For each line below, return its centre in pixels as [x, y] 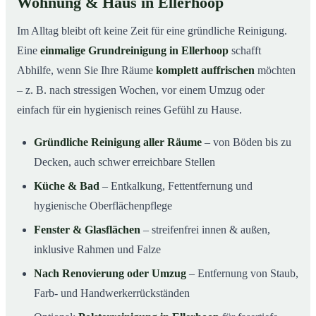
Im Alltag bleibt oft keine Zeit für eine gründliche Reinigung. [152, 30]
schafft [245, 50]
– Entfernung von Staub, [242, 273]
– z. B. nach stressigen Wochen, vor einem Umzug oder [141, 90]
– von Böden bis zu [247, 142]
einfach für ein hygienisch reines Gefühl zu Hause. [129, 109]
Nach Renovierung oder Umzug [110, 273]
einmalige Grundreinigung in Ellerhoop [134, 50]
